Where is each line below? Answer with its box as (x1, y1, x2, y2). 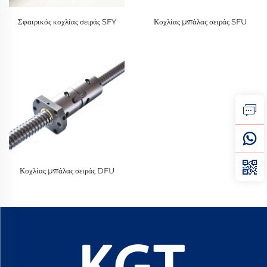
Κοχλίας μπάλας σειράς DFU (19, 165, 114, 175)
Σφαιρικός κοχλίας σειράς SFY (17, 17, 116, 27)
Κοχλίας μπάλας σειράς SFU (154, 17, 247, 27)
